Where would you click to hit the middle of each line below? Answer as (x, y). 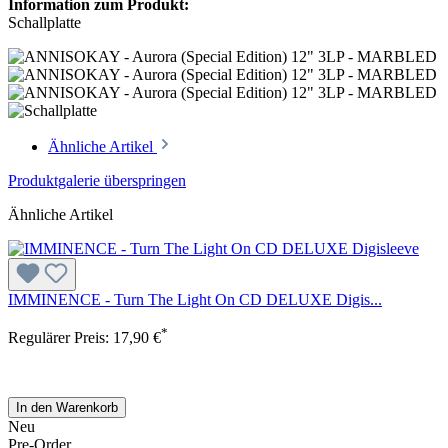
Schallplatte (44, 22)
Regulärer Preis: (60, 337)
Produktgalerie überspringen (97, 180)
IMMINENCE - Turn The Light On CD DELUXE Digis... (195, 299)
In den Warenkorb (67, 407)
